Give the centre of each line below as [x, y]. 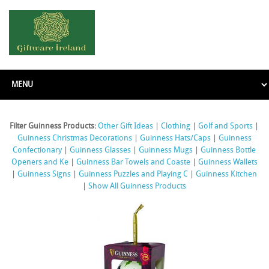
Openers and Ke [40, 162]
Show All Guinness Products [138, 186]
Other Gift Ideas [126, 126]
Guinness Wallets [228, 162]
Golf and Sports [226, 126]
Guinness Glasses [101, 150]
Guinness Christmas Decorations [75, 138]
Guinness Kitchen [227, 174]
